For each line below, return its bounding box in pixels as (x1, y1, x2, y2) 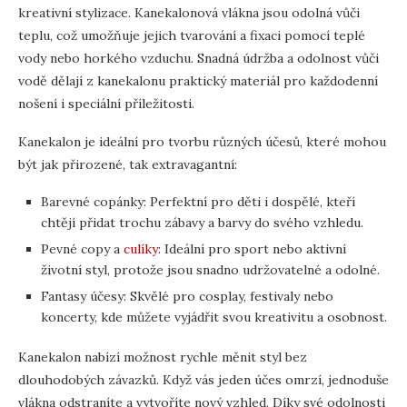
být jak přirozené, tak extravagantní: (18, 155, 237, 173)
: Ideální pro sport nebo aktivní (158, 240, 346, 257)
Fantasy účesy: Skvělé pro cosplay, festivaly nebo (41, 287, 333, 304)
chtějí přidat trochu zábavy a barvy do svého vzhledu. (41, 213, 363, 231)
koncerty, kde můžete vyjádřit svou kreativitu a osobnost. (41, 308, 387, 325)
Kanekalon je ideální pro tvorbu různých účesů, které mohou (18, 133, 386, 150)
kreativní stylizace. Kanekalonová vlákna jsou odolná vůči (18, 4, 360, 21)
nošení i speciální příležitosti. (18, 94, 194, 112)
